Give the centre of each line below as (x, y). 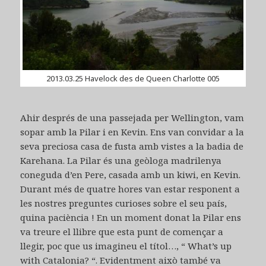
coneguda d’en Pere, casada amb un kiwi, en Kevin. (131, 174)
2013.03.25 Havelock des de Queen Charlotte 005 (133, 78)
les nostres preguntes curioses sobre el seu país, (124, 203)
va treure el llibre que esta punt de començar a (122, 231)
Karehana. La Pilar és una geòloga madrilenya (121, 160)
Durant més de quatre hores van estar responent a (130, 189)
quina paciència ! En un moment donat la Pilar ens (131, 217)
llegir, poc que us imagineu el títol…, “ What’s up (126, 246)
